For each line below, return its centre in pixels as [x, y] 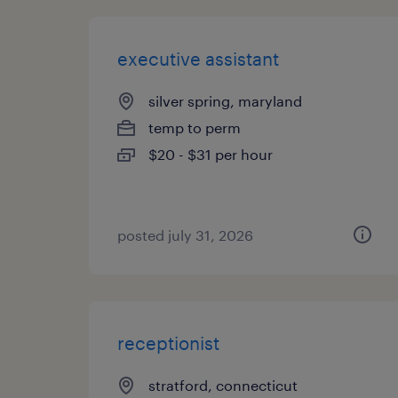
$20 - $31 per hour [211, 154]
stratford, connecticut [223, 385]
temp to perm [195, 127]
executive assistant [198, 59]
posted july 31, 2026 [185, 235]
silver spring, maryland [225, 101]
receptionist [168, 343]
